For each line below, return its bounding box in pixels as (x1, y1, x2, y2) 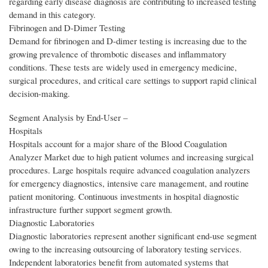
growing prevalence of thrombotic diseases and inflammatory (9, 48, 226, 60)
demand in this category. (9, 8, 96, 21)
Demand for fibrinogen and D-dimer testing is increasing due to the (9, 35, 247, 47)
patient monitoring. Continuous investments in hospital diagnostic (9, 190, 239, 203)
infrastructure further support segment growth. (9, 203, 172, 216)
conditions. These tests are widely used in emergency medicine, (9, 61, 237, 74)
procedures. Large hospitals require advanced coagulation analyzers (9, 164, 250, 176)
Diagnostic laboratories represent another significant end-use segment (9, 230, 257, 242)
